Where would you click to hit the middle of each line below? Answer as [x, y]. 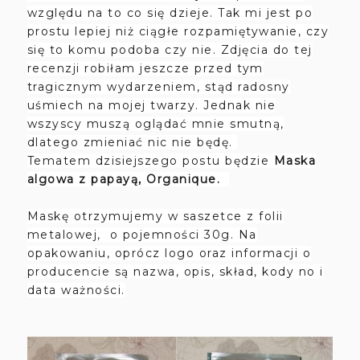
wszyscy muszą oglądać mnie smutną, [155, 123]
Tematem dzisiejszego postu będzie [150, 160]
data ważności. [76, 290]
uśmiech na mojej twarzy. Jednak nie [151, 105]
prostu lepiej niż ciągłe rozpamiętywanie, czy [178, 31]
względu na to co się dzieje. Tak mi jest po [170, 12]
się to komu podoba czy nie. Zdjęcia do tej [170, 49]
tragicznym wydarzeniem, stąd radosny [158, 86]
